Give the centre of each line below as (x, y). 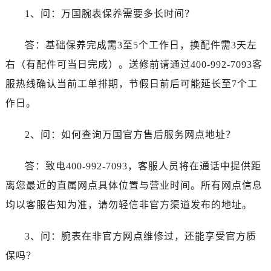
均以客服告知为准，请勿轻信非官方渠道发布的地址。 (129, 204)
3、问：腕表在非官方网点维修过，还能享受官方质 (140, 236)
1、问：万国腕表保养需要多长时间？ (109, 13)
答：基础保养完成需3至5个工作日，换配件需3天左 (141, 45)
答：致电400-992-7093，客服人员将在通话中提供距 (143, 166)
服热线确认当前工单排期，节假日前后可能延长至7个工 (131, 83)
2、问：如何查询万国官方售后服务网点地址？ (130, 134)
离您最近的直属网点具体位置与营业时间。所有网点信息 (134, 185)
